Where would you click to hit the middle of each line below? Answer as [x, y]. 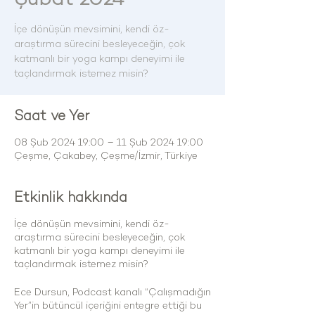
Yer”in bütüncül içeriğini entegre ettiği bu [108, 306]
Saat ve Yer [52, 115]
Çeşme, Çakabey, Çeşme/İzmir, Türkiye [106, 156]
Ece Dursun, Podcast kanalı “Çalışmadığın [112, 292]
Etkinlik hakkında [71, 197]
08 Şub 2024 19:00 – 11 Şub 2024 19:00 [109, 142]
